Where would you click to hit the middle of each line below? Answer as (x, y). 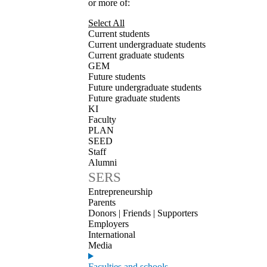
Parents (102, 202)
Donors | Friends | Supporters (143, 213)
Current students (119, 34)
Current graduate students (136, 55)
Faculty (102, 119)
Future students (117, 77)
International (112, 235)
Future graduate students (134, 98)
